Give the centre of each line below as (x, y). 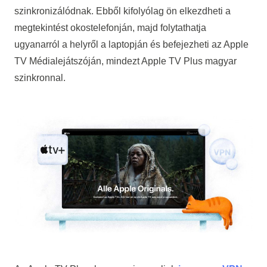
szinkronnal (38, 77)
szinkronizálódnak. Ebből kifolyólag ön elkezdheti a (122, 11)
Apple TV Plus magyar (189, 61)
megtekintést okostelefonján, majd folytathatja (110, 27)
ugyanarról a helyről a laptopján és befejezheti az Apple (131, 44)
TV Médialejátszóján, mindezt (77, 61)
